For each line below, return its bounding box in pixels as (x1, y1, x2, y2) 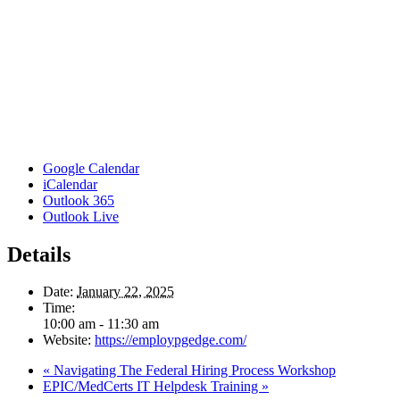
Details (7, 242, 71, 266)
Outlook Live (43, 208, 119, 224)
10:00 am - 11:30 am (43, 316, 159, 332)
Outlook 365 (43, 192, 114, 208)
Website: (43, 332, 91, 348)
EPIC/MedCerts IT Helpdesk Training (43, 379, 262, 395)
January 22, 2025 (77, 284, 174, 300)
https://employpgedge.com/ (95, 332, 246, 348)
